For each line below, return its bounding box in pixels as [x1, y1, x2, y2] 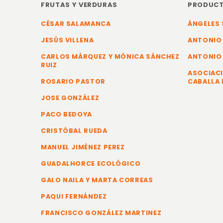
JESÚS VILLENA [41, 36, 94, 44]
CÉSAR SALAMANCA [41, 19, 111, 28]
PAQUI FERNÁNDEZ [41, 192, 107, 201]
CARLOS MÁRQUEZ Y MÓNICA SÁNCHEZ [41, 52, 180, 61]
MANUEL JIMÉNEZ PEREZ [41, 143, 125, 151]
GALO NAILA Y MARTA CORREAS [41, 176, 153, 184]
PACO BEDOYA [41, 110, 93, 118]
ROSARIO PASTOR [41, 77, 106, 86]
